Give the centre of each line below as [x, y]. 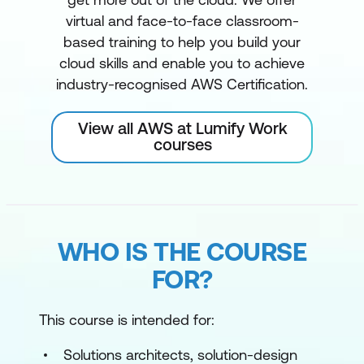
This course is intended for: [127, 320]
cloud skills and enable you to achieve [182, 63]
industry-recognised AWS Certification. [182, 84]
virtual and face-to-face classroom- [182, 21]
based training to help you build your [182, 42]
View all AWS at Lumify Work [183, 128]
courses [183, 144]
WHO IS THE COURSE [182, 251]
